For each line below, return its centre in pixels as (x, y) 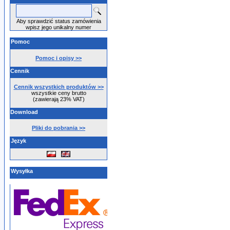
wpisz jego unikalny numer (59, 27)
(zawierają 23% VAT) (59, 99)
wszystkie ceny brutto (59, 93)
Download (24, 112)
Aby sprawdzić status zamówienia (59, 21)
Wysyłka (22, 171)
